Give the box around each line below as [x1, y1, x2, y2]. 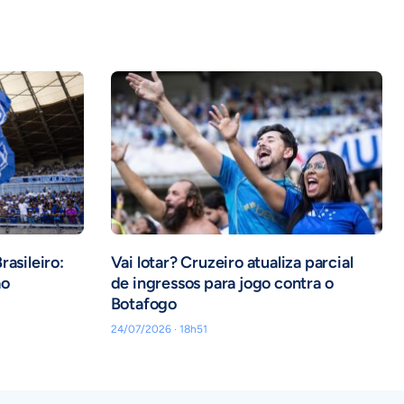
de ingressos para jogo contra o [110, 273, 334, 294]
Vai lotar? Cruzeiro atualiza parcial [110, 252, 353, 273]
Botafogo [110, 294, 177, 315]
